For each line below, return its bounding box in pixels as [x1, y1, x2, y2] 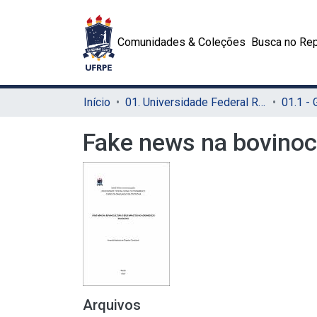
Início [83, 96, 110, 109]
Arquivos [83, 296, 141, 313]
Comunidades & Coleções [117, 35, 246, 49]
